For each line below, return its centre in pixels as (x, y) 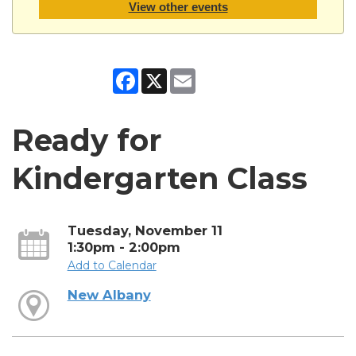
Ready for (87, 140)
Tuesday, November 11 (145, 230)
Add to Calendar (112, 265)
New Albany (109, 294)
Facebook (166, 74)
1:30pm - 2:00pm (124, 247)
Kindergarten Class (160, 178)
